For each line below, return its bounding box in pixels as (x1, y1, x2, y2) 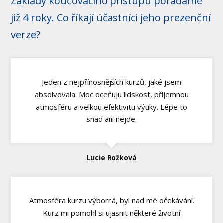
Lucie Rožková (86, 153, 137, 163)
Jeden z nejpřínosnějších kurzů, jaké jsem (42, 76, 181, 87)
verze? (11, 27, 41, 41)
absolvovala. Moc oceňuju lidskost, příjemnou (34, 89, 189, 99)
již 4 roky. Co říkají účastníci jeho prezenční (11, 10, 211, 24)
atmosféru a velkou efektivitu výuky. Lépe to (36, 101, 187, 111)
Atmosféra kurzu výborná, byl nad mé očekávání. (29, 195, 194, 206)
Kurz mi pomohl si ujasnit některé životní (43, 208, 180, 218)
